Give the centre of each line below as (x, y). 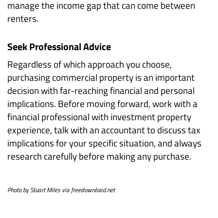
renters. (23, 18)
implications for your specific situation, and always (104, 143)
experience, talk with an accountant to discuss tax (104, 130)
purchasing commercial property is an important (101, 77)
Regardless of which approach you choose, (90, 64)
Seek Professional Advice (59, 47)
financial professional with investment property (99, 117)
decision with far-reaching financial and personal (101, 91)
